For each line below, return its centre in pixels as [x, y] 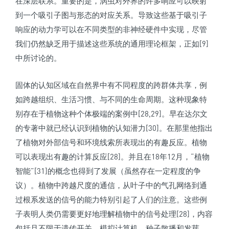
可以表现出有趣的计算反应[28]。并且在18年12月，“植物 [112, 157]
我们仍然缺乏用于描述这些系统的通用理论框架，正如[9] [112, 44]
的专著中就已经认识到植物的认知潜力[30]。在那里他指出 [114, 128]
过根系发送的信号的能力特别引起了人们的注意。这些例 [111, 200]
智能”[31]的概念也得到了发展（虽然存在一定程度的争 [108, 171]
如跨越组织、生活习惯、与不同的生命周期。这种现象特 [111, 99]
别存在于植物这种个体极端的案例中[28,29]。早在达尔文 [111, 114]
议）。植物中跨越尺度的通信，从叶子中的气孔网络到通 [111, 185]
